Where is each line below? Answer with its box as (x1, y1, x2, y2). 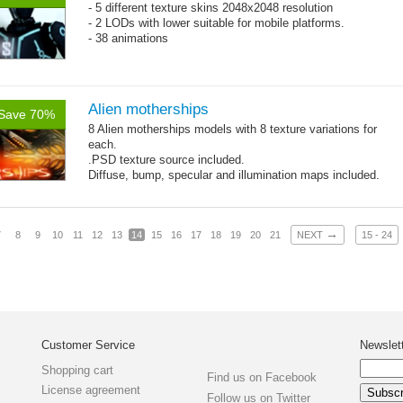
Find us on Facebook (206, 371, 317, 384)
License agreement (41, 383, 141, 397)
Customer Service (41, 338, 136, 352)
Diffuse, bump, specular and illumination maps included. (88, 168, 383, 182)
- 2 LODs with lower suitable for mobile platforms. (88, 16, 348, 30)
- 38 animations (88, 31, 168, 45)
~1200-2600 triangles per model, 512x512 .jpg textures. (88, 184, 375, 197)
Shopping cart (41, 363, 114, 377)
